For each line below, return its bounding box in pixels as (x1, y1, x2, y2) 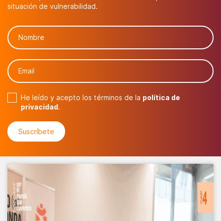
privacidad (20, 102, 58, 111)
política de (142, 93, 180, 102)
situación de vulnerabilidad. (7, 1, 98, 10)
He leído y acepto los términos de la (20, 93, 143, 102)
